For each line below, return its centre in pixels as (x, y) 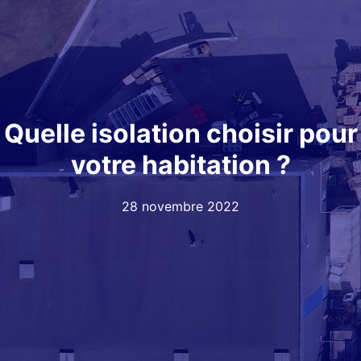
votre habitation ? (180, 165)
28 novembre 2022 (180, 206)
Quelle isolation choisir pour (180, 134)
